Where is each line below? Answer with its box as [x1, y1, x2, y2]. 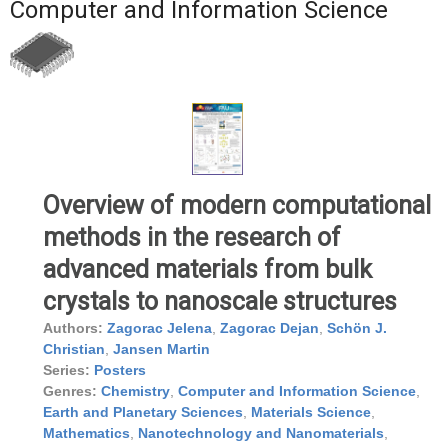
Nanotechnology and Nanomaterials [138, 425, 384, 442]
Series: [43, 362, 90, 379]
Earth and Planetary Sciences [43, 404, 243, 421]
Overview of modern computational [43, 191, 431, 221]
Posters [94, 362, 146, 379]
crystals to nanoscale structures [43, 287, 397, 317]
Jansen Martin [113, 341, 210, 358]
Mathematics [43, 425, 130, 442]
